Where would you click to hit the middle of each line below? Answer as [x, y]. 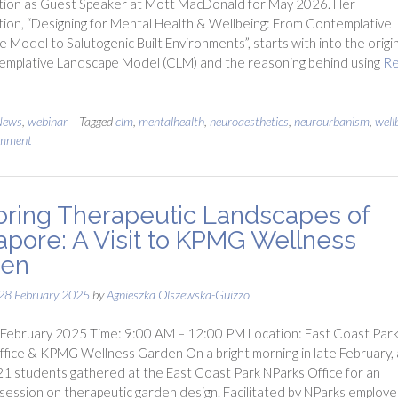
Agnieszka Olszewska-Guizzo [178, 294]
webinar [47, 121]
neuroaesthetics [249, 121]
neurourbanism [331, 121]
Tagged [97, 121]
